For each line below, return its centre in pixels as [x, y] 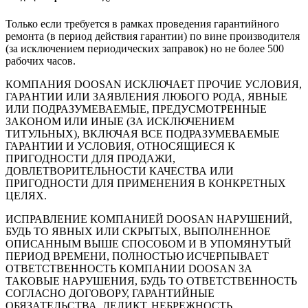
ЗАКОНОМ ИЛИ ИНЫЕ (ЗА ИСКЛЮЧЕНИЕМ [120, 121]
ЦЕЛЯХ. [26, 195]
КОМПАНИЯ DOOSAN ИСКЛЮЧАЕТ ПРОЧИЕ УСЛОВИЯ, [154, 84]
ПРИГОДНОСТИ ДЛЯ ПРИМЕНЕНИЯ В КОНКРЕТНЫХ [146, 183]
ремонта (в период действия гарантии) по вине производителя [153, 36]
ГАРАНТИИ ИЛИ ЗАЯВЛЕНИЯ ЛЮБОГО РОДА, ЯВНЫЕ [146, 96]
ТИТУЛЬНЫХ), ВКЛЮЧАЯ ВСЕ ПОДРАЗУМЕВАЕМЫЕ [143, 133]
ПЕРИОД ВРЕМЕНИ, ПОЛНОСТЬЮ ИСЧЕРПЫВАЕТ [137, 256]
